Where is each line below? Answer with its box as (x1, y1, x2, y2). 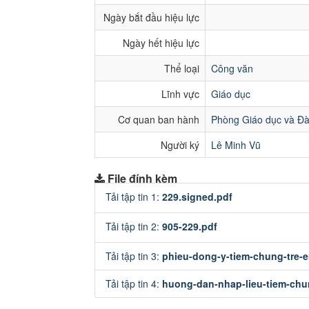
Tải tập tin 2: (106, 219, 162, 233)
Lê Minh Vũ (211, 138, 261, 152)
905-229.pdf (162, 219, 217, 233)
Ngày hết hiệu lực (123, 36, 199, 50)
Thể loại (164, 61, 199, 75)
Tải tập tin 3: (106, 249, 162, 263)
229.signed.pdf (162, 190, 232, 203)
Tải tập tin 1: (106, 190, 162, 203)
